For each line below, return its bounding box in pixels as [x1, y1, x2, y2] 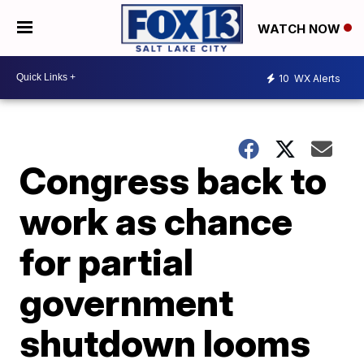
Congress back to [19, 157, 327, 203]
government [19, 279, 234, 325]
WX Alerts [292, 72, 340, 85]
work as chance [19, 197, 293, 244]
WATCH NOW [258, 20, 344, 37]
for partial [19, 238, 194, 284]
